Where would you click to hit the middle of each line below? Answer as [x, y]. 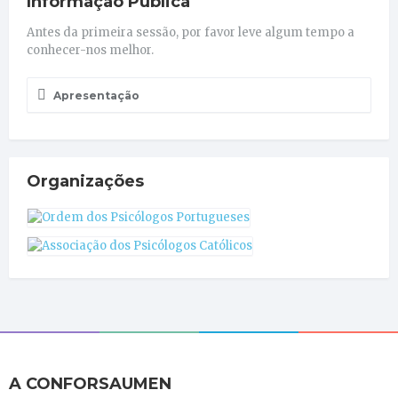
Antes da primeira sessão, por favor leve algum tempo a [191, 32]
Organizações [85, 181]
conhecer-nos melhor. [90, 50]
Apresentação [95, 95]
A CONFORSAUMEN [90, 383]
